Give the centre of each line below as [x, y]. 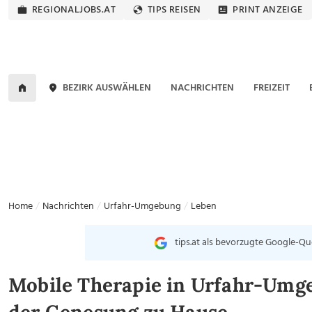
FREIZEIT [271, 88]
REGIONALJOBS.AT [74, 10]
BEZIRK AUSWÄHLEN [107, 88]
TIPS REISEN [174, 10]
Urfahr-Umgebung [142, 206]
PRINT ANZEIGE [268, 10]
